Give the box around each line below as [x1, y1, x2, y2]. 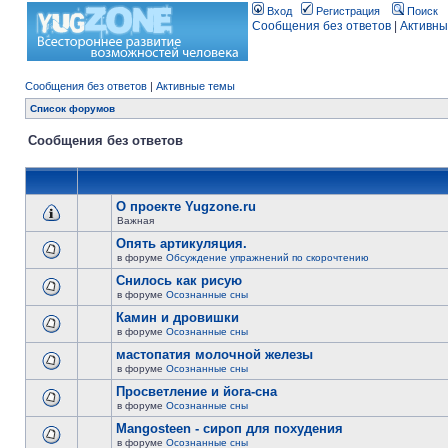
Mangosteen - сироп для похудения [116, 421, 343, 436]
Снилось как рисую [116, 273, 242, 288]
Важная [117, 215, 154, 226]
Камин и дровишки [116, 310, 239, 325]
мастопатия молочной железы [116, 347, 313, 362]
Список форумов [30, 103, 115, 114]
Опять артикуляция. [116, 236, 247, 251]
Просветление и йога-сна [116, 384, 277, 399]
